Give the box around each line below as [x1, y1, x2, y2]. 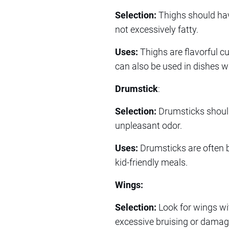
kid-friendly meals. [115, 156, 188, 168]
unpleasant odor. [115, 120, 182, 131]
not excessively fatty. [115, 24, 198, 35]
